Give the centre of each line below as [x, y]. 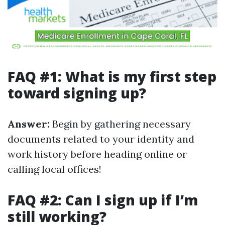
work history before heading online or [97, 154]
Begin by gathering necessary [120, 124]
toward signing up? [77, 93]
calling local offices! [54, 169]
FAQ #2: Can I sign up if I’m [103, 200]
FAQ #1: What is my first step [112, 76]
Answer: [29, 124]
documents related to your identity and [101, 139]
